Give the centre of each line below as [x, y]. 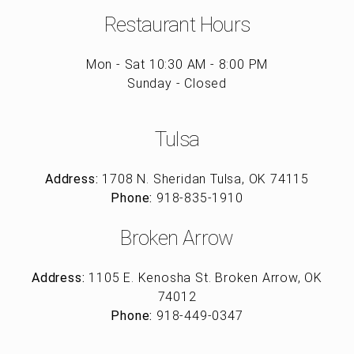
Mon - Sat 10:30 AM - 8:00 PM [177, 64]
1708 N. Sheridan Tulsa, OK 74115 [203, 179]
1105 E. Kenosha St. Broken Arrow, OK [203, 277]
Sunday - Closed [177, 83]
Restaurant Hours [177, 24]
